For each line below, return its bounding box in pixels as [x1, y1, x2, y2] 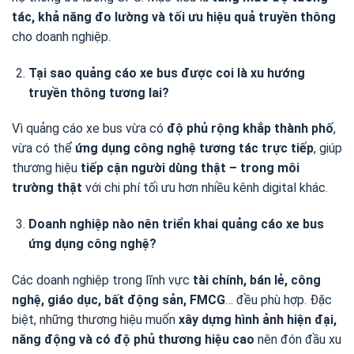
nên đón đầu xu [254, 332, 341, 348]
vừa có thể [12, 141, 75, 156]
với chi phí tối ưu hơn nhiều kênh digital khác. [82, 180, 328, 196]
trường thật [12, 180, 82, 196]
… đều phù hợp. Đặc [225, 292, 332, 308]
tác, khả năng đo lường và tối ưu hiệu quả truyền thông [12, 9, 336, 24]
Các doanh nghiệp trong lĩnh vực [12, 273, 193, 288]
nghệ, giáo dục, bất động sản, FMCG [12, 292, 225, 308]
